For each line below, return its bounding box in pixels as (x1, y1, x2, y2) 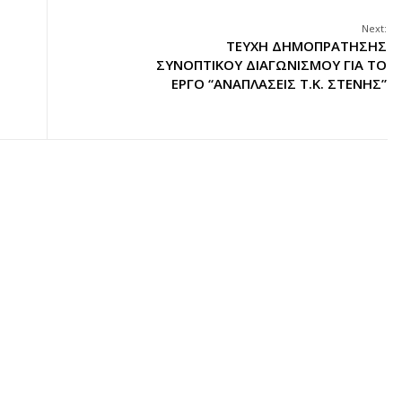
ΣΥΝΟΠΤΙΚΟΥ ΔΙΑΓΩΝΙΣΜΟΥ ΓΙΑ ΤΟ (156, 56, 387, 74)
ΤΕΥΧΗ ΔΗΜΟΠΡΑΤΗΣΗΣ (226, 37, 387, 55)
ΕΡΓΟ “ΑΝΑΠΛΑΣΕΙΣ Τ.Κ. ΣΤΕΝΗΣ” (171, 74, 387, 92)
